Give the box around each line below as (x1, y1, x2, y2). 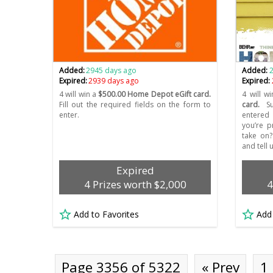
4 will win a (59, 89, 99, 100)
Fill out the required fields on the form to (59, 99, 211, 110)
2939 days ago (88, 76, 140, 87)
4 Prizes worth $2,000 (83, 177, 186, 192)
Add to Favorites (74, 208, 139, 221)
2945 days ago (86, 65, 137, 76)
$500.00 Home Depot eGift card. (98, 89, 211, 100)
